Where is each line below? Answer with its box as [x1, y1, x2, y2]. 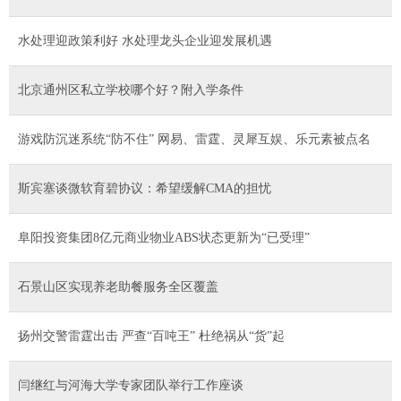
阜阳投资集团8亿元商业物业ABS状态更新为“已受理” [18, 230, 310, 244]
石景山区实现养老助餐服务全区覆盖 [18, 279, 218, 294]
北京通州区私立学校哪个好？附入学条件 [18, 82, 243, 97]
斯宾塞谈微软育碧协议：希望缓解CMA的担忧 [18, 181, 271, 195]
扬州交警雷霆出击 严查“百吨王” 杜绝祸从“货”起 [18, 328, 285, 343]
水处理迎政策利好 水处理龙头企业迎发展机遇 [18, 33, 272, 47]
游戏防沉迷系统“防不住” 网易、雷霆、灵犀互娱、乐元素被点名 [18, 132, 371, 146]
